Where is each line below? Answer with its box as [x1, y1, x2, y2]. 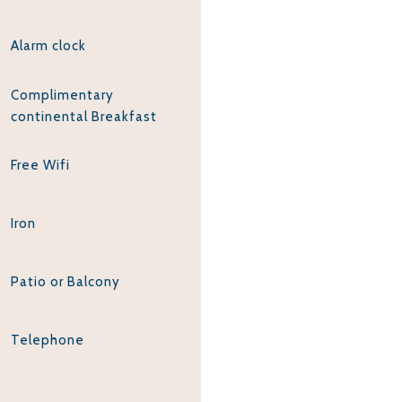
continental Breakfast [10, 108, 157, 125]
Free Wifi [10, 157, 70, 174]
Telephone [10, 332, 84, 349]
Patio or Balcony [10, 274, 120, 291]
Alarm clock [10, 38, 86, 55]
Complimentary [10, 86, 114, 103]
